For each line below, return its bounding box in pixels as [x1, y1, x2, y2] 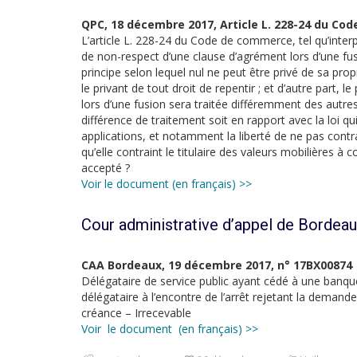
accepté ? [81, 160, 130, 175]
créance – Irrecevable [81, 305, 191, 320]
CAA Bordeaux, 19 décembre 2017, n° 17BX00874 [81, 257, 352, 273]
